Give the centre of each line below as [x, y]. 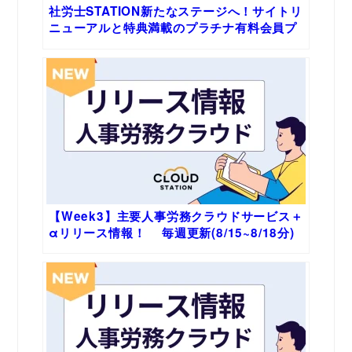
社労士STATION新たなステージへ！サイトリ [176, 11]
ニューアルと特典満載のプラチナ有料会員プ [173, 27]
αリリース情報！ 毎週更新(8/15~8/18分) [172, 232]
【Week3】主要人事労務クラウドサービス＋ [176, 216]
